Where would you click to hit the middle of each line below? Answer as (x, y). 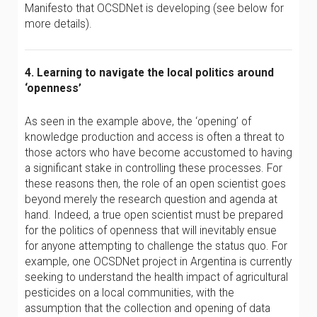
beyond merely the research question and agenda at (151, 199)
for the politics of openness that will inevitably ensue (151, 230)
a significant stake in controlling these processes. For (154, 168)
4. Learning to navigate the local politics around (149, 73)
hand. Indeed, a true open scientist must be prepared (154, 215)
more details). (58, 24)
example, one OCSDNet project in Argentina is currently (158, 261)
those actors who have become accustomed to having (158, 152)
